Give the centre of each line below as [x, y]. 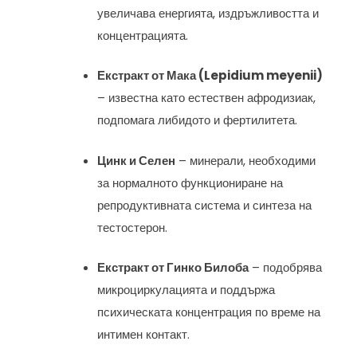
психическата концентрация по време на [209, 312]
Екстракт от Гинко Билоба [173, 268]
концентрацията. [143, 35]
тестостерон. [133, 227]
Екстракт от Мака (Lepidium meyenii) [210, 76]
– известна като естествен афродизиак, [207, 98]
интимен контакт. [144, 335]
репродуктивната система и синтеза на [205, 205]
